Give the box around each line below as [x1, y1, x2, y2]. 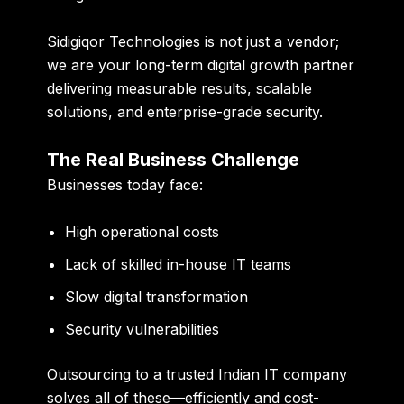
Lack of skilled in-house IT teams [65, 254, 292, 273]
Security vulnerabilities [65, 319, 220, 338]
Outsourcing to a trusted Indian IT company [47, 364, 348, 383]
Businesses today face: [47, 176, 204, 195]
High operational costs [65, 222, 220, 241]
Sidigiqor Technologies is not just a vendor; [47, 32, 340, 50]
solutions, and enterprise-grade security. [47, 102, 324, 121]
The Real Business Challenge [47, 149, 300, 171]
